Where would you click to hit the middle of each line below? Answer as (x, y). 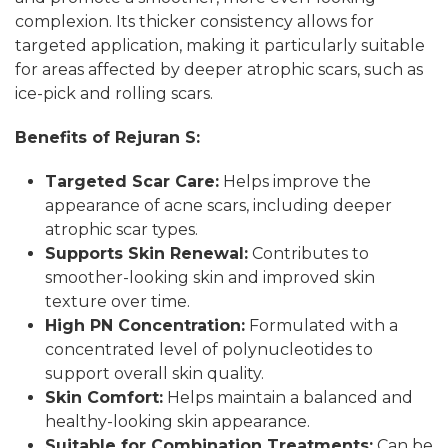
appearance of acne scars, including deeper (218, 205)
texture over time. (117, 301)
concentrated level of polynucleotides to (209, 349)
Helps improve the (295, 181)
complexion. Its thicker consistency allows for (194, 21)
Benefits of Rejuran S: (107, 137)
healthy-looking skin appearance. (177, 421)
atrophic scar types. (121, 229)
